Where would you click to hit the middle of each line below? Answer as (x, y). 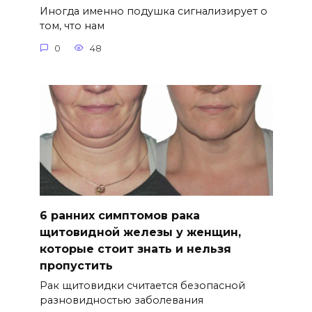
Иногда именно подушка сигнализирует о (153, 11)
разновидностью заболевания (121, 300)
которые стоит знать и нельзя (135, 249)
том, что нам (72, 26)
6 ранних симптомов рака (119, 215)
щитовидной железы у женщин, (140, 232)
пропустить (76, 265)
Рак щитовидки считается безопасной (142, 285)
